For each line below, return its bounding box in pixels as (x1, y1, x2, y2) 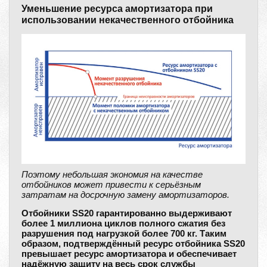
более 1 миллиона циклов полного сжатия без (21, 218, 225, 228)
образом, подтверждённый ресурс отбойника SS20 (21, 238, 245, 249)
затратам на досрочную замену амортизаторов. (21, 190, 229, 200)
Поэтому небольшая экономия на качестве (21, 169, 203, 179)
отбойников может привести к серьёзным (21, 179, 201, 190)
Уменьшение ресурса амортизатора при (21, 4, 213, 14)
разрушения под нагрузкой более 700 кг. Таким (21, 228, 226, 238)
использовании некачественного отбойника (21, 15, 234, 26)
